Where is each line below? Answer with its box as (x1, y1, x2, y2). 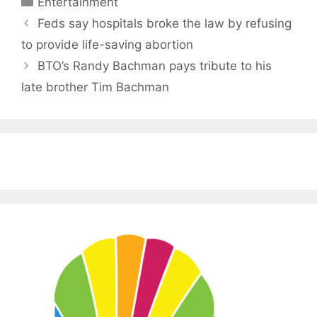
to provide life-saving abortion (21, 37, 193, 52)
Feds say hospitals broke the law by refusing (38, 16, 292, 30)
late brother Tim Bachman (21, 79, 169, 94)
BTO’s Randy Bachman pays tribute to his (38, 58, 272, 73)
